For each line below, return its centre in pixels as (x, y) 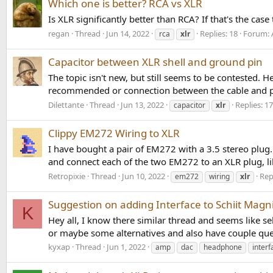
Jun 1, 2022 (126, 247)
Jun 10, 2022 (144, 176)
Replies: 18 (219, 33)
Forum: (257, 33)
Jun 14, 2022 (128, 33)
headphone (223, 247)
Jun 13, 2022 (142, 105)
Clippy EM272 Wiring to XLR (114, 133)
